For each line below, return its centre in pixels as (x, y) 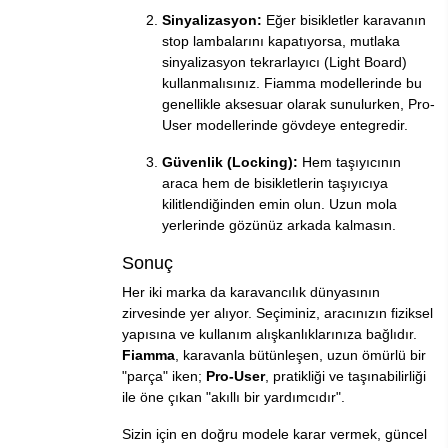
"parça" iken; (164, 376)
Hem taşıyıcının (349, 162)
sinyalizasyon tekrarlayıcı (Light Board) (284, 62)
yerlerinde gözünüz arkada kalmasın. (279, 225)
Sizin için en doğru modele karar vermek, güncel (274, 434)
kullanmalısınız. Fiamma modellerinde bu (292, 83)
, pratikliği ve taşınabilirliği (345, 376)
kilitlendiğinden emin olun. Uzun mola (279, 204)
